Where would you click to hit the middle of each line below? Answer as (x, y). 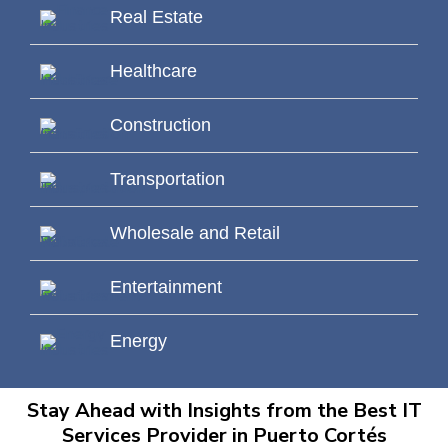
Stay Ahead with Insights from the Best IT (224, 411)
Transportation (167, 179)
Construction (160, 125)
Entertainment (166, 287)
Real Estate (156, 17)
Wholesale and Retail (195, 233)
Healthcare (153, 71)
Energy (138, 341)
